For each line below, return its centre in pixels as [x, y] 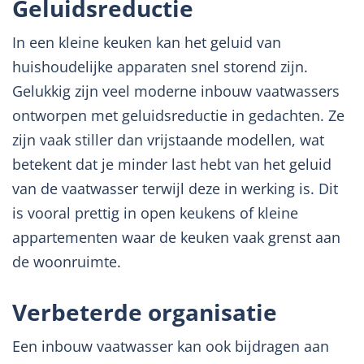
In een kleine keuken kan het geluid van [147, 42]
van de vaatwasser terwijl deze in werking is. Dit [175, 188]
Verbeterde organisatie [145, 312]
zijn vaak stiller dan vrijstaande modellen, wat [168, 139]
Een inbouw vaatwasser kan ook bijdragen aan [171, 346]
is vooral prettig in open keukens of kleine [155, 212]
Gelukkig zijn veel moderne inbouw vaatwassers [176, 91]
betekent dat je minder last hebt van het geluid [172, 164]
